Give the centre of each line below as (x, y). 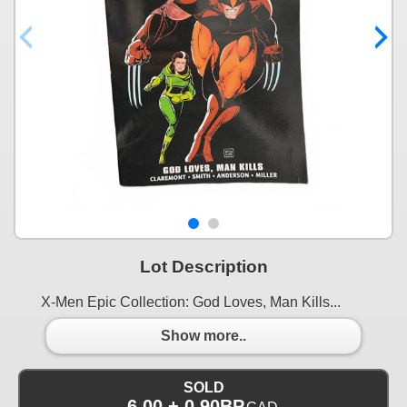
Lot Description (203, 266)
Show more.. (203, 336)
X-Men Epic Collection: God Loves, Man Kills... (191, 302)
